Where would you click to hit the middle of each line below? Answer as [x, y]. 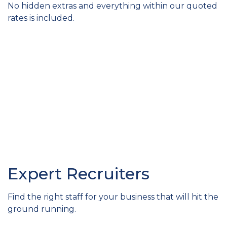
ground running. [42, 209]
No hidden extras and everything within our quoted [112, 6]
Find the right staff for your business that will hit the [113, 197]
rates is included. [41, 18]
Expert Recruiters [79, 173]
